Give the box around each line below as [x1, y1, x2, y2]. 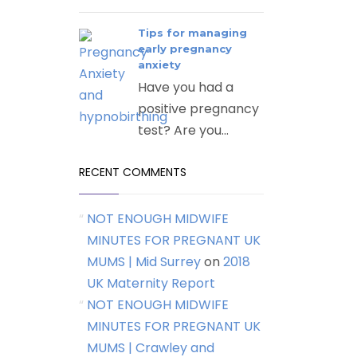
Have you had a [137, 78, 233, 96]
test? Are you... [137, 121, 229, 139]
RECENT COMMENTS [78, 164, 186, 180]
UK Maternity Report [86, 274, 215, 292]
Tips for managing [137, 26, 247, 39]
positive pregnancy [137, 100, 259, 118]
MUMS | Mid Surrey [86, 253, 201, 271]
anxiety [137, 58, 181, 71]
